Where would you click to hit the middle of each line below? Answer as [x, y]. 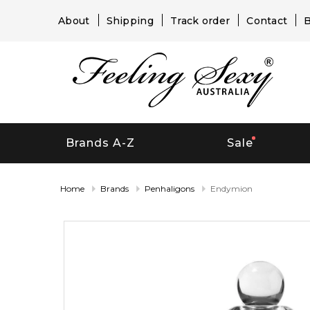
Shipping [130, 21]
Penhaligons [170, 188]
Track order [200, 21]
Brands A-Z [100, 143]
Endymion [231, 188]
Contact [267, 21]
